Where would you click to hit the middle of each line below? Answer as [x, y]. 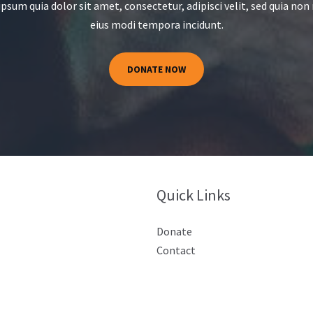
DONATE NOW [156, 69]
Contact [176, 250]
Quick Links [194, 195]
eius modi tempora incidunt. [156, 24]
